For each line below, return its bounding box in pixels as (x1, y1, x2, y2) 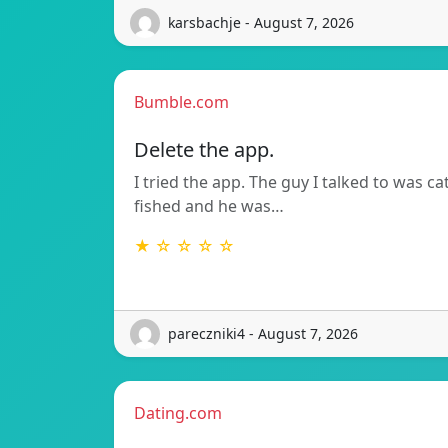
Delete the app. (134, 135, 274, 163)
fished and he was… (134, 194, 284, 217)
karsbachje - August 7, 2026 (168, 13, 354, 33)
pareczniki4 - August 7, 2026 (168, 324, 358, 344)
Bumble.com (134, 90, 229, 113)
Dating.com (134, 401, 222, 424)
